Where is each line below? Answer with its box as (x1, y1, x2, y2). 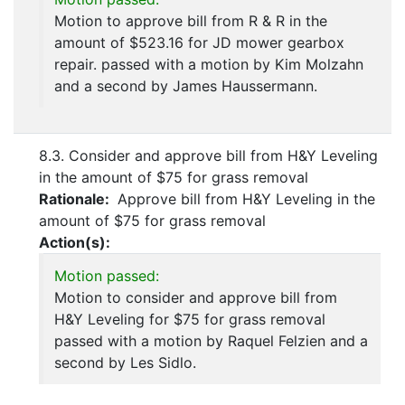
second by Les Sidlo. (54, 353, 196, 372)
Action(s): (39, 233, 110, 252)
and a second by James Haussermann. (54, 77, 317, 96)
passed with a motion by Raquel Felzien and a (54, 332, 368, 351)
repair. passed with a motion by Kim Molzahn (54, 55, 363, 74)
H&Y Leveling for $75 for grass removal (54, 310, 325, 329)
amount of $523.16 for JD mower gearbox (54, 33, 344, 52)
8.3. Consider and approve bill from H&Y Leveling (39, 146, 378, 165)
